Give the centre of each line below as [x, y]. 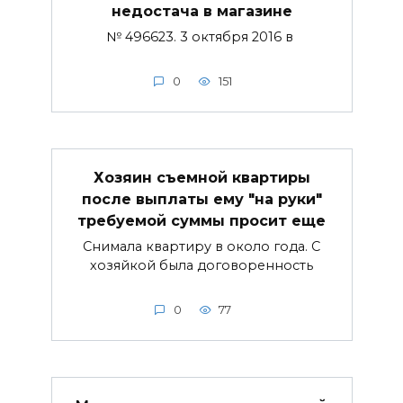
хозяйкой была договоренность [201, 266]
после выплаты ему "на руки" [201, 199]
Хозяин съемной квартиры [201, 177]
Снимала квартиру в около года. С [201, 247]
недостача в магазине [201, 11]
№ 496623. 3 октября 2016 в [201, 37]
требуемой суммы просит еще [201, 220]
